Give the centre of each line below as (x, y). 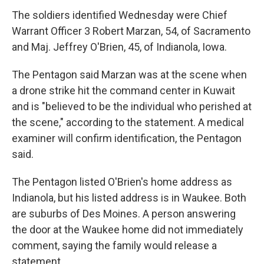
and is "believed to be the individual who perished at (132, 106)
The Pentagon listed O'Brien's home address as (122, 182)
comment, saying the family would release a (114, 245)
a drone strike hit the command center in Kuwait (123, 90)
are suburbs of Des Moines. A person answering (124, 214)
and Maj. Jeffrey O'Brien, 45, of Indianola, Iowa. (119, 47)
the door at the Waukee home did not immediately (128, 230)
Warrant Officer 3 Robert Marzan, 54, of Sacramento (131, 31)
